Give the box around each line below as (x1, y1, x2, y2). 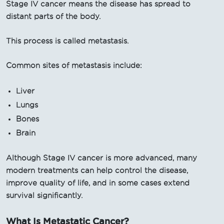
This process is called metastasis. (6, 36, 128, 45)
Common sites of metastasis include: (6, 61, 142, 69)
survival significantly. (6, 191, 82, 199)
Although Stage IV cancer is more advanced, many (6, 153, 197, 162)
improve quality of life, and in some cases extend (6, 178, 189, 187)
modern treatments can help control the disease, (6, 166, 188, 174)
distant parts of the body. (6, 12, 100, 20)
